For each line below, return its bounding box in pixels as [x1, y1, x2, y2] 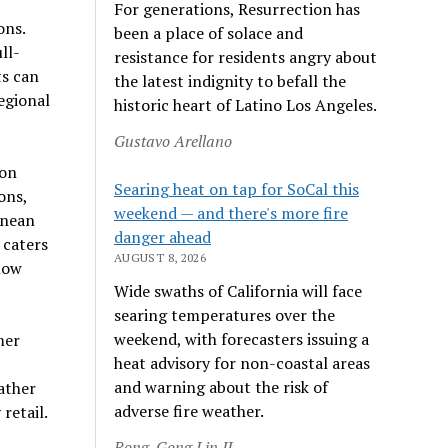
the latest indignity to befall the [114, 69, 347, 92]
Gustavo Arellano [114, 129, 233, 152]
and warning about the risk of [114, 375, 329, 398]
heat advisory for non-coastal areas [114, 351, 371, 374]
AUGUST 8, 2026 [114, 249, 207, 265]
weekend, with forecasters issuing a [114, 327, 370, 350]
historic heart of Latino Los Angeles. [114, 93, 378, 116]
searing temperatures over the [114, 303, 336, 326]
